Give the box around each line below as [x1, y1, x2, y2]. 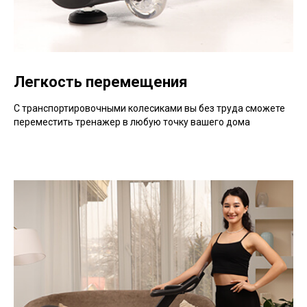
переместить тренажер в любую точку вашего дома [14, 116, 250, 127]
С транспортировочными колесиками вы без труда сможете [14, 103, 285, 114]
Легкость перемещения [14, 73, 188, 90]
